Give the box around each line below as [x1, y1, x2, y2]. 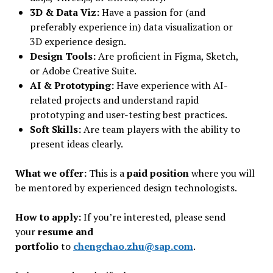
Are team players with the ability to [80, 122, 240, 136]
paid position [126, 166, 189, 180]
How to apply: [15, 210, 81, 224]
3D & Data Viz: [29, 5, 99, 19]
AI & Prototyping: [29, 79, 114, 92]
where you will [188, 166, 255, 180]
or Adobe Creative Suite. [29, 64, 136, 77]
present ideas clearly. [29, 137, 123, 151]
